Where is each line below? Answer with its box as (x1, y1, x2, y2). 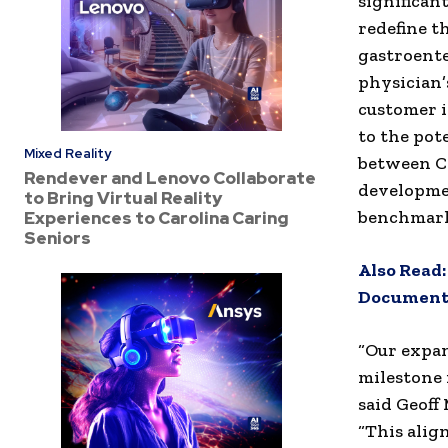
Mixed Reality (24, 144, 111, 162)
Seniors (24, 226, 91, 249)
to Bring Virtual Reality (24, 186, 222, 209)
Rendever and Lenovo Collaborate (24, 166, 316, 189)
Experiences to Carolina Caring (24, 206, 289, 229)
